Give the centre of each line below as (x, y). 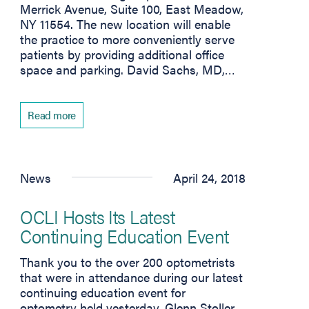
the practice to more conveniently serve (128, 39)
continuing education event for (103, 292)
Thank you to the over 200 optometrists (128, 261)
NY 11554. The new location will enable (126, 23)
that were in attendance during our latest (132, 277)
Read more (52, 114)
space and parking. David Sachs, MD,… (128, 69)
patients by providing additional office (122, 54)
